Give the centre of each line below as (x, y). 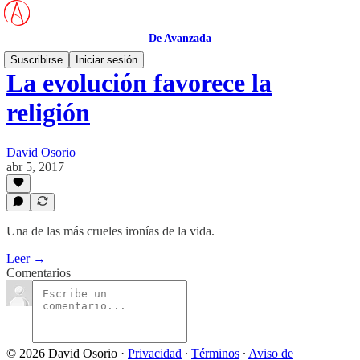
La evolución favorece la (139, 83)
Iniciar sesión (106, 60)
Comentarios (39, 273)
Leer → (26, 258)
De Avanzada (180, 38)
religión (48, 113)
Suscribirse (37, 60)
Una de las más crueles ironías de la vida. (110, 231)
